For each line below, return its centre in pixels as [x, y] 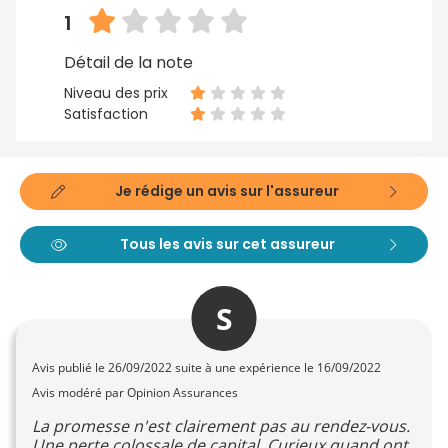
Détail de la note [128, 63]
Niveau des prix [116, 93]
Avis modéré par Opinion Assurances [135, 393]
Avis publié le [70, 368]
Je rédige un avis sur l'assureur [226, 191]
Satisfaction [106, 114]
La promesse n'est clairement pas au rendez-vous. [221, 426]
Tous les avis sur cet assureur [227, 244]
